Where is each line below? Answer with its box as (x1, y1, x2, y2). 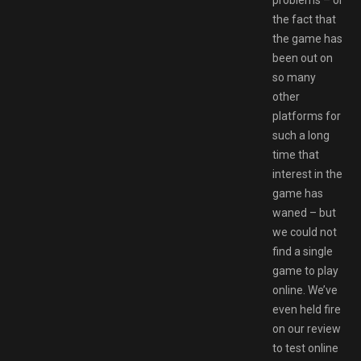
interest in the (272, 167, 342, 180)
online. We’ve (272, 283, 338, 297)
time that (272, 147, 319, 161)
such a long (272, 128, 330, 142)
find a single (272, 244, 333, 258)
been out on (272, 51, 333, 64)
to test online (272, 341, 338, 355)
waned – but (272, 205, 336, 219)
